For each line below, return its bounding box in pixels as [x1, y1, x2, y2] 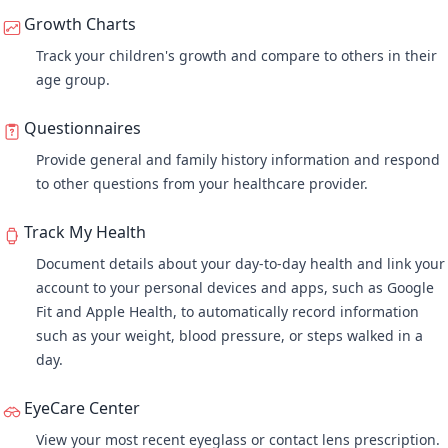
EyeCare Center [24, 397, 140, 419]
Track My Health [24, 221, 146, 243]
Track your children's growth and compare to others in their [36, 46, 437, 65]
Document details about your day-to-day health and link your [36, 254, 445, 273]
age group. [36, 70, 114, 89]
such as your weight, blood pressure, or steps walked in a [36, 326, 423, 345]
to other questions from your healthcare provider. [36, 174, 372, 193]
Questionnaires [24, 117, 141, 139]
